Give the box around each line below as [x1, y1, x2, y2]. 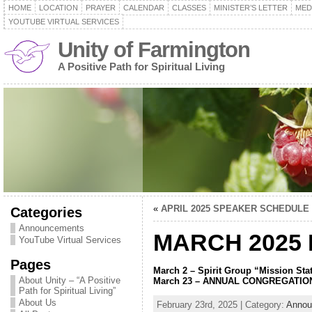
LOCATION [38, 3, 78, 12]
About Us [18, 297, 56, 308]
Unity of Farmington [57, 38, 250, 62]
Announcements [18, 223, 84, 233]
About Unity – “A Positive [18, 275, 120, 286]
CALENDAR [123, 3, 164, 12]
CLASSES [171, 3, 206, 12]
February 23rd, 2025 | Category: [156, 299, 286, 310]
